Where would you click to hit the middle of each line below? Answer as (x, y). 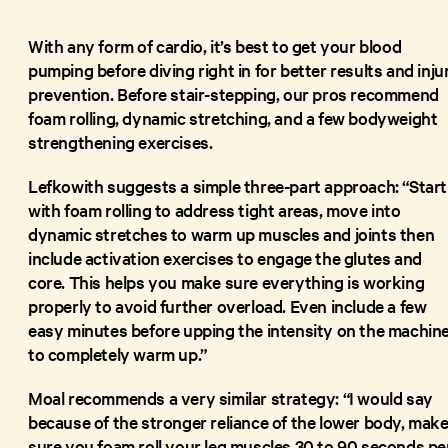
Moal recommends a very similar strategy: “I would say (230, 397)
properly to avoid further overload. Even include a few (227, 305)
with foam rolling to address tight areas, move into (214, 209)
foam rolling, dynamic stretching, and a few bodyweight (233, 117)
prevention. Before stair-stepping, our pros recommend (233, 93)
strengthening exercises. (120, 141)
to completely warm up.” (117, 353)
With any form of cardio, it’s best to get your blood (215, 45)
